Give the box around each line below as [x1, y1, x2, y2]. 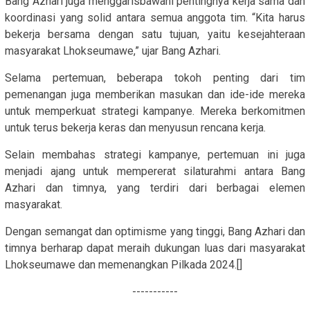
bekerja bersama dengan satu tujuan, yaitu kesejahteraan [5, 27, 305, 41]
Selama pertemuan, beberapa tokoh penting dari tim [5, 71, 305, 84]
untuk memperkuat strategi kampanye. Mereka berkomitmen [5, 104, 305, 118]
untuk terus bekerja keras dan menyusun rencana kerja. [5, 120, 266, 134]
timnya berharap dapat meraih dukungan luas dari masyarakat [5, 241, 305, 255]
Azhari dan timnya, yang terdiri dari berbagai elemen [5, 181, 305, 194]
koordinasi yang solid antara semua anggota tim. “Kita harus [5, 10, 305, 24]
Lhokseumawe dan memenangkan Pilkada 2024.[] [5, 257, 242, 271]
